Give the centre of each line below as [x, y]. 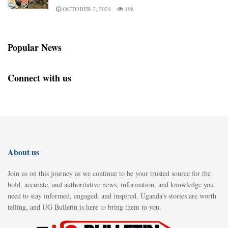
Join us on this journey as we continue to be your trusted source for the [109, 173]
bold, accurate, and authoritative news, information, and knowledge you [111, 184]
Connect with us [39, 78]
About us [23, 152]
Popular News [35, 47]
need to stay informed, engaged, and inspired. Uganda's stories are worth [112, 195]
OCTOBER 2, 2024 [86, 8]
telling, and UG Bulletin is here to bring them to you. [84, 207]
